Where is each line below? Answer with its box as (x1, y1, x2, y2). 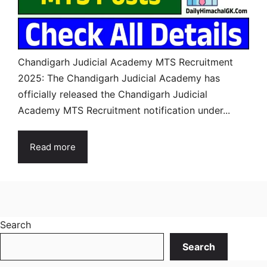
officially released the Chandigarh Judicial (18, 88, 207, 100)
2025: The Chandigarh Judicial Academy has (18, 72, 220, 84)
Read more (30, 141, 76, 153)
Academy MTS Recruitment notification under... (18, 104, 230, 116)
